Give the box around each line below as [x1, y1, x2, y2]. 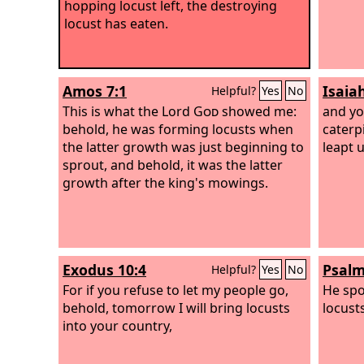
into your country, [63, 316, 172, 335]
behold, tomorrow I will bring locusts [63, 298, 290, 317]
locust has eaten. [64, 14, 168, 32]
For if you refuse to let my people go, [63, 280, 288, 299]
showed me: [219, 102, 297, 120]
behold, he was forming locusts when [63, 119, 293, 138]
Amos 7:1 [63, 81, 127, 101]
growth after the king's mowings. [63, 173, 268, 192]
